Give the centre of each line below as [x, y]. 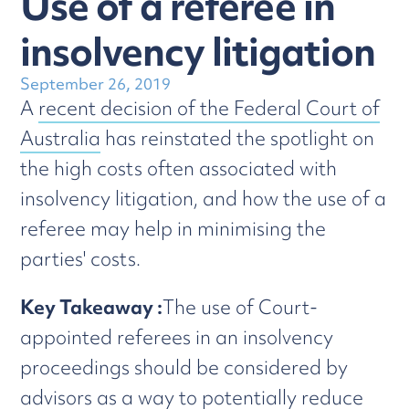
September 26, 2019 [96, 84]
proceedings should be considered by [184, 367]
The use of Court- [241, 307]
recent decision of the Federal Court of [210, 108]
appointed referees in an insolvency [177, 337]
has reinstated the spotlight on [238, 138]
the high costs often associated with [179, 168]
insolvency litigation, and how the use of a [204, 199]
